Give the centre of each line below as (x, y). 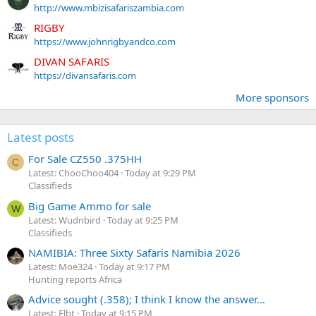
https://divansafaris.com (85, 76)
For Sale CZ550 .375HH (85, 159)
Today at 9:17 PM (134, 267)
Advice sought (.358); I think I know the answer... (147, 299)
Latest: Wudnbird (65, 220)
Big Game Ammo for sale (90, 206)
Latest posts (41, 138)
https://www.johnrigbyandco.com (105, 41)
